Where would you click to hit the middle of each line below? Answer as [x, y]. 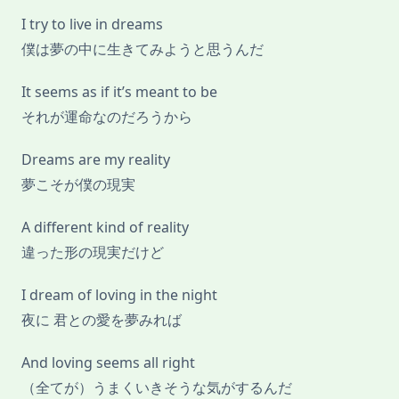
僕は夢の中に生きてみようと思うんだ [142, 49]
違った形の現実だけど [93, 252]
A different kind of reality [105, 228]
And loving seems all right [108, 363]
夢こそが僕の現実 [78, 185]
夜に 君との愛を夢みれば [102, 320]
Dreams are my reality [96, 160]
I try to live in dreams [92, 24]
